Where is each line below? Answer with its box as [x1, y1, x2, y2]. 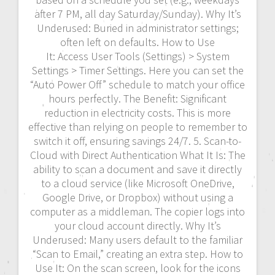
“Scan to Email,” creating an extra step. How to [32, 247, 243, 261]
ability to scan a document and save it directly [33, 162, 242, 177]
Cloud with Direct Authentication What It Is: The [29, 148, 246, 163]
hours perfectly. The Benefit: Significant [48, 91, 227, 106]
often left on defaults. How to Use [60, 35, 215, 50]
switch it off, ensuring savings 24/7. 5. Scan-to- [34, 134, 241, 149]
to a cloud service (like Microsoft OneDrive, [41, 176, 234, 191]
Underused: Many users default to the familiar [33, 233, 242, 247]
